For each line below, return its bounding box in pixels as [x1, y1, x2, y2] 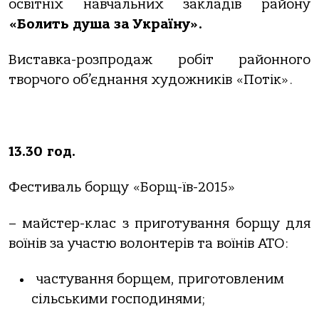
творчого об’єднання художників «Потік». [9, 72, 293, 88]
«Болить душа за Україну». [9, 16, 202, 32]
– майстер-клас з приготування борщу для [9, 215, 310, 231]
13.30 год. [9, 143, 75, 159]
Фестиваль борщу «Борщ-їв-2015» [9, 179, 236, 196]
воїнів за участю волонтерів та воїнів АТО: [9, 235, 288, 251]
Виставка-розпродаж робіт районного [9, 52, 310, 68]
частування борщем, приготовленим [31, 271, 284, 288]
